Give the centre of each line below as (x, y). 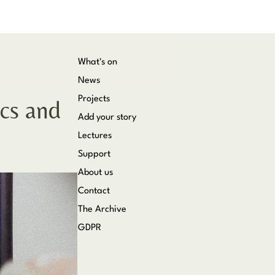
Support (94, 154)
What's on (98, 62)
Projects (94, 99)
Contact (94, 191)
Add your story (107, 118)
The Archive (102, 210)
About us (95, 173)
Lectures (95, 136)
